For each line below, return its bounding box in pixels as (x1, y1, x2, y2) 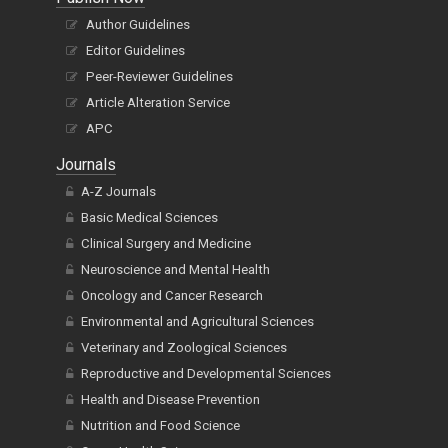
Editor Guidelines (86, 43, 185, 59)
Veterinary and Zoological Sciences (81, 340, 287, 356)
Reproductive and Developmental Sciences (81, 366, 331, 382)
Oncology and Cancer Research (81, 288, 263, 304)
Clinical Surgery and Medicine (81, 236, 251, 252)
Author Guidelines (86, 17, 190, 33)
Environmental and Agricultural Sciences (81, 314, 314, 330)
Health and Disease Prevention (81, 392, 260, 408)
